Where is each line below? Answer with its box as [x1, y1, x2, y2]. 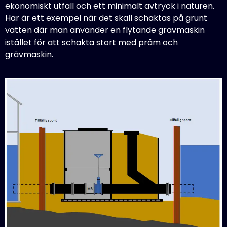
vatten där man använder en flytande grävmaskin [5, 24, 205, 36]
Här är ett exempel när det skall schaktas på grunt [5, 12, 207, 24]
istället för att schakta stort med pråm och [5, 36, 178, 48]
